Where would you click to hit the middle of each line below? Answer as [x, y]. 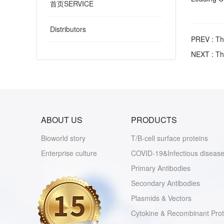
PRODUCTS [154, 120]
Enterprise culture [69, 153]
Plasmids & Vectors [161, 198]
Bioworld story [63, 138]
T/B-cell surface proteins [169, 138]
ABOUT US [62, 120]
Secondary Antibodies [165, 183]
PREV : [203, 39]
